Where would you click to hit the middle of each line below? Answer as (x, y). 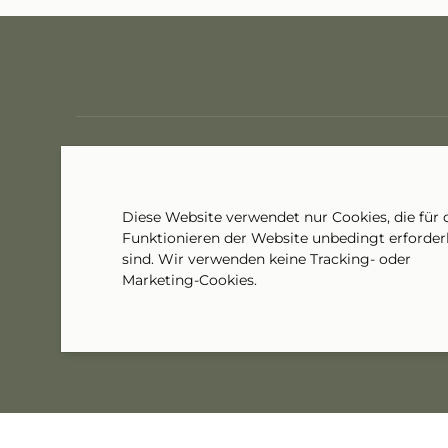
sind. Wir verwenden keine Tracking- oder (266, 259)
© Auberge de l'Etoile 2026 (155, 435)
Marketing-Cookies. (189, 280)
